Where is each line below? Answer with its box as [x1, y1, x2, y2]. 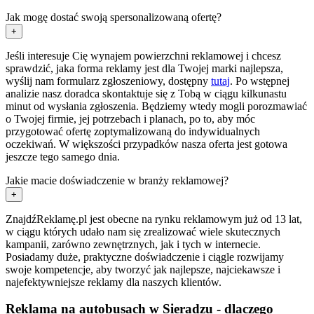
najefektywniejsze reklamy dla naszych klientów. [6, 275, 221, 288]
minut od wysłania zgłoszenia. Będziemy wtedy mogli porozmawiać [6, 100, 307, 112]
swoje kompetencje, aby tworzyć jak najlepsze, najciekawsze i [6, 263, 280, 275]
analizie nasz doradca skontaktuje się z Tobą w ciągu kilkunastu [6, 87, 287, 100]
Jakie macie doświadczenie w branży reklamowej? [6, 174, 228, 186]
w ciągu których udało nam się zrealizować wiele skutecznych [6, 225, 280, 238]
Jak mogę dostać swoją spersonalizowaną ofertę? [6, 11, 221, 23]
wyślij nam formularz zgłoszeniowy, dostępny [6, 74, 211, 87]
